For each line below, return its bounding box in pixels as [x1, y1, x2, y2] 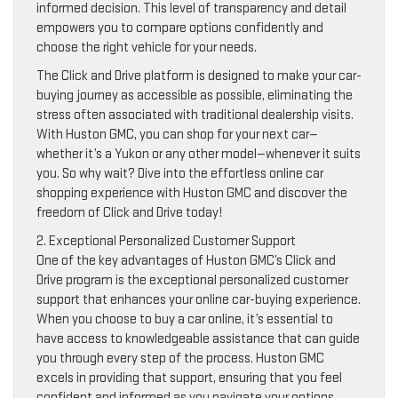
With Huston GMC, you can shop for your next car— [36, 125, 318, 143]
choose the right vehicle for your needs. [36, 38, 257, 56]
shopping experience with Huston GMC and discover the [36, 184, 347, 202]
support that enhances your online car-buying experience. [36, 291, 361, 308]
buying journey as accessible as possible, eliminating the [36, 86, 353, 104]
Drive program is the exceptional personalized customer [36, 271, 348, 289]
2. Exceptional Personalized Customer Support [36, 232, 296, 250]
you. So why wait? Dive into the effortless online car [36, 164, 323, 182]
